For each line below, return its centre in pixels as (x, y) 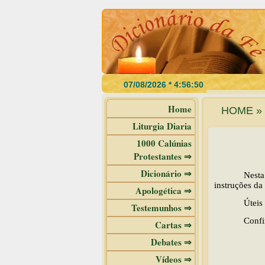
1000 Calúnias (164, 143)
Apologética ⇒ (164, 190)
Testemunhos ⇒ (161, 208)
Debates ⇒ (171, 242)
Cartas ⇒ (173, 225)
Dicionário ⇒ (166, 173)
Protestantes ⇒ (163, 156)
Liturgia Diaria (162, 126)
